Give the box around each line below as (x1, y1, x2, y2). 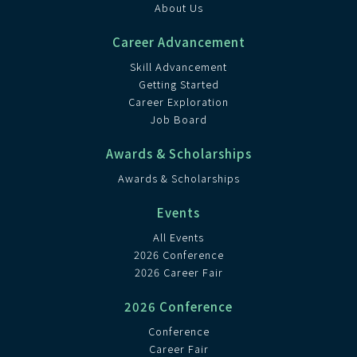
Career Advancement (112, 33, 245, 50)
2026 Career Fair (134, 265, 223, 280)
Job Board (150, 112, 207, 127)
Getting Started (138, 76, 219, 92)
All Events (153, 229, 204, 245)
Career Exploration (128, 94, 229, 109)
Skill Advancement (130, 59, 227, 74)
